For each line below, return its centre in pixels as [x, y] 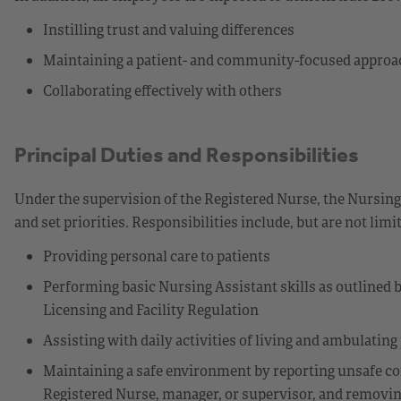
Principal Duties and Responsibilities [187, 154]
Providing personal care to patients [157, 256]
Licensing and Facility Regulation [151, 309]
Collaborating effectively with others [162, 90]
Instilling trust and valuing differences [169, 29]
